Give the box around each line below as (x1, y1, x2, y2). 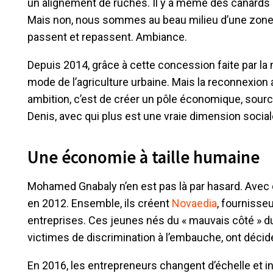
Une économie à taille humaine (27, 146, 260, 168)
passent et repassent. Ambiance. (27, 30, 187, 44)
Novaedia (172, 196, 217, 210)
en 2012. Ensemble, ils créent (27, 196, 172, 210)
